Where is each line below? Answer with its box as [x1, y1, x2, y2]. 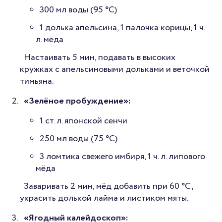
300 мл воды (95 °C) [40, 3, 117, 17]
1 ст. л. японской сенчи [40, 114, 127, 128]
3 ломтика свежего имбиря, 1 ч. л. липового [40, 150, 205, 164]
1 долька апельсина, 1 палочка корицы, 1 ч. [40, 21, 205, 35]
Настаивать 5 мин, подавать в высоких [24, 51, 175, 64]
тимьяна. [20, 75, 54, 88]
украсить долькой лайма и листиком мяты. [20, 192, 188, 205]
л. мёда [36, 33, 63, 47]
